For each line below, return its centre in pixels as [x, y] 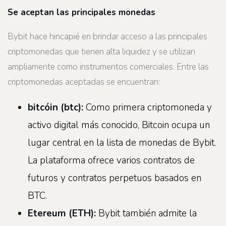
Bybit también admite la [148, 213]
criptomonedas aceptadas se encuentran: [84, 82]
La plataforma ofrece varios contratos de [111, 160]
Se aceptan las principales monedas [81, 13]
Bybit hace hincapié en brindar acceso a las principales [107, 37]
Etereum [48, 213]
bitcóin [44, 107]
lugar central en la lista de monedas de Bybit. [122, 143]
